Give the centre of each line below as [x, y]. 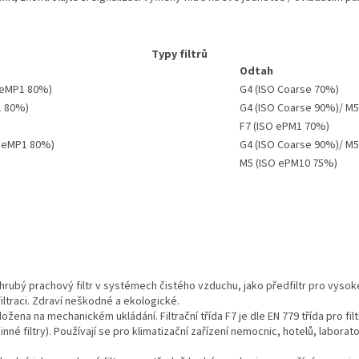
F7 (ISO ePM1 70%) [284, 126]
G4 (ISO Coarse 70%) [289, 89]
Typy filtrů [179, 54]
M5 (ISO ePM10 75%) [290, 163]
